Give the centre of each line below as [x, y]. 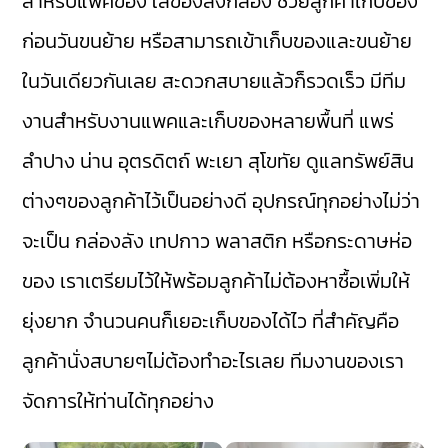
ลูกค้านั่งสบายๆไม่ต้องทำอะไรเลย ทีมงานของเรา [213, 361]
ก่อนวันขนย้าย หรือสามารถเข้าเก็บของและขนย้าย [217, 41]
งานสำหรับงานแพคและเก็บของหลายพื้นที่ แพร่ [208, 121]
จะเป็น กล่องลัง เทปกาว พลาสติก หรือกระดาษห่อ [217, 241]
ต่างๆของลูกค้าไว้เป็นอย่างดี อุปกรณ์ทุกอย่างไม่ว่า [221, 201]
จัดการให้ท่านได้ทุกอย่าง [118, 401]
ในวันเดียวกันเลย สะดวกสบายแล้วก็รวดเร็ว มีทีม [214, 81]
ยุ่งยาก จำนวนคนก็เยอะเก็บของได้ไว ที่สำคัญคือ [211, 321]
